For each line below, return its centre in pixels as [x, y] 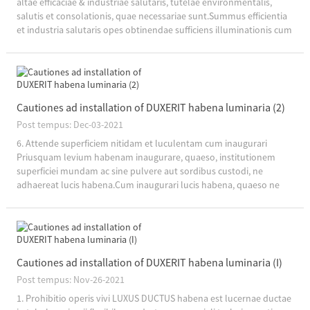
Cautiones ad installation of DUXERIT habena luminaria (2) [151, 107]
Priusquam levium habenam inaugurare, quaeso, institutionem [146, 157]
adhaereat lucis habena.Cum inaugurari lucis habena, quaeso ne [148, 184]
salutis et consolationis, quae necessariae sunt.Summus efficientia [152, 16]
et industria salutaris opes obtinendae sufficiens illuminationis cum [154, 29]
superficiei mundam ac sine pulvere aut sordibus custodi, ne [139, 171]
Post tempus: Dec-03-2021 [70, 124]
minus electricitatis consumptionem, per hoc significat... [130, 43]
